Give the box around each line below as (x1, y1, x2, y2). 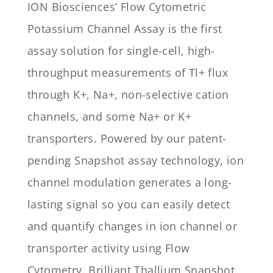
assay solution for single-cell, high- (27, 43, 215, 58)
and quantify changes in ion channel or (27, 218, 238, 233)
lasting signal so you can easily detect (27, 196, 230, 211)
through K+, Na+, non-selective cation (27, 87, 229, 102)
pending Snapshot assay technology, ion (27, 152, 244, 168)
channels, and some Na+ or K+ (27, 108, 192, 124)
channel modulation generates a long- (27, 174, 232, 190)
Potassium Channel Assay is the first (27, 21, 222, 36)
